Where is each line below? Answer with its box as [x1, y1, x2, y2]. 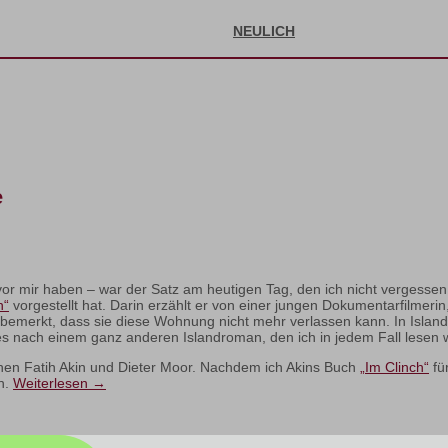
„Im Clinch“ [360, 359, 429, 376]
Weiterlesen [13, 375, 92, 392]
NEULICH [233, 22, 295, 39]
